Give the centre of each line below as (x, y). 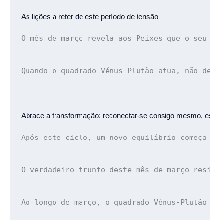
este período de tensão (122, 16)
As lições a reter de (53, 16)
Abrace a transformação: (62, 116)
